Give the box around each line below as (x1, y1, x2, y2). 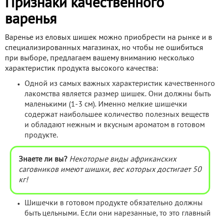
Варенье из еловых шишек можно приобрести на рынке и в (5, 34, 212, 41)
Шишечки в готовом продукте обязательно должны (25, 199, 203, 207)
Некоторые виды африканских (69, 156, 176, 163)
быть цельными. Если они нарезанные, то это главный (25, 210, 211, 217)
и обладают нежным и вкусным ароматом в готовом (25, 121, 205, 129)
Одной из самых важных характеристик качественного (25, 80, 215, 87)
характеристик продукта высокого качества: (5, 65, 158, 72)
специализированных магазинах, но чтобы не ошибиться (5, 44, 203, 52)
